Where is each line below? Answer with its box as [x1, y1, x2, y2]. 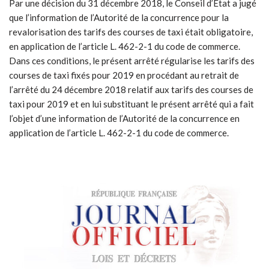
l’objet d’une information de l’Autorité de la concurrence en [9, 112, 240, 124]
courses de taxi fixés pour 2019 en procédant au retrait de [9, 69, 239, 80]
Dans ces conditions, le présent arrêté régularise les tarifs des [9, 55, 255, 66]
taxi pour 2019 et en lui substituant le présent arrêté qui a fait [9, 98, 254, 109]
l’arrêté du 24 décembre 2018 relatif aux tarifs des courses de [9, 83, 253, 95]
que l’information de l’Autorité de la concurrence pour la [9, 11, 229, 23]
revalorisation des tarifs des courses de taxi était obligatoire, [9, 26, 253, 37]
